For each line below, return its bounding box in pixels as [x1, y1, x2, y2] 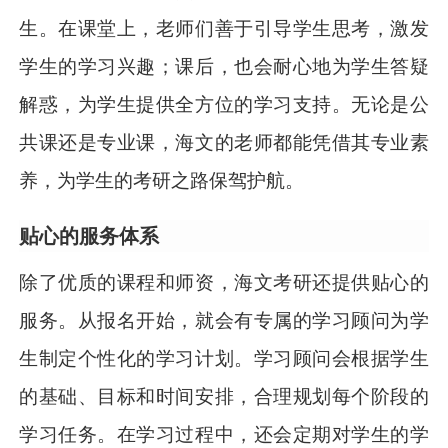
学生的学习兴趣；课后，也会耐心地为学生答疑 [19, 56, 429, 78]
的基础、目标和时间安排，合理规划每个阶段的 [19, 386, 429, 408]
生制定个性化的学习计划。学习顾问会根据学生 [19, 348, 429, 370]
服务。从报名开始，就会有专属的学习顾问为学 [19, 310, 429, 332]
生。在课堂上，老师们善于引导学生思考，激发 [19, 18, 429, 40]
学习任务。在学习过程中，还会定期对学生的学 [19, 424, 429, 446]
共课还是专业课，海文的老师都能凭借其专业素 [19, 132, 429, 154]
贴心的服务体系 [19, 225, 160, 248]
